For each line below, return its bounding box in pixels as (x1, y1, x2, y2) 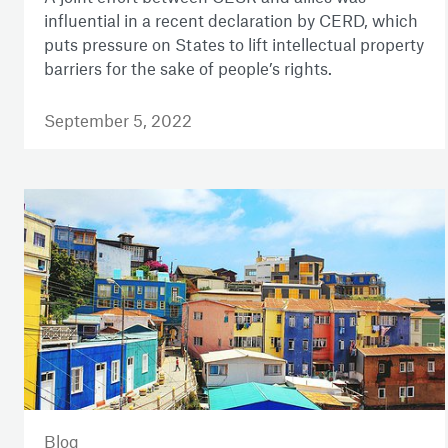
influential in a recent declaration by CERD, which (44, 10, 418, 31)
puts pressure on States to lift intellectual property (44, 34, 424, 55)
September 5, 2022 (44, 110, 192, 131)
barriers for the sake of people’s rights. (44, 58, 332, 79)
